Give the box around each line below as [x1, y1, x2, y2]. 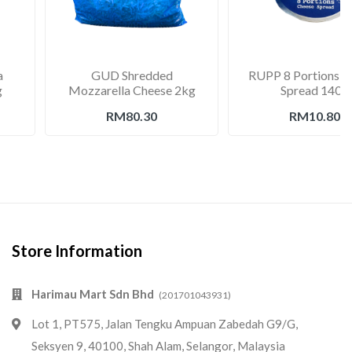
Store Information [12, 241, 142, 261]
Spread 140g [280, 82, 349, 97]
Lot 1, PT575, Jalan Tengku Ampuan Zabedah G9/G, [31, 317, 298, 332]
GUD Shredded [90, 68, 173, 82]
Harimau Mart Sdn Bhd [31, 287, 159, 302]
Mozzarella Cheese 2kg [68, 82, 196, 97]
